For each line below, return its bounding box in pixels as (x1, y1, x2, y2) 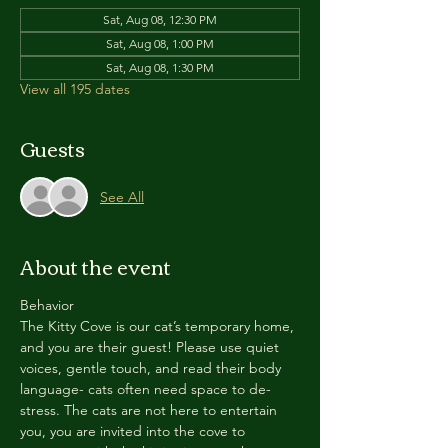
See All (100, 187, 144, 206)
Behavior (20, 296, 74, 314)
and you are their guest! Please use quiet (20, 338, 283, 356)
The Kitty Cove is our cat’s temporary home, (20, 317, 298, 335)
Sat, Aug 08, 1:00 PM (106, 36, 214, 51)
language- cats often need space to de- (20, 380, 271, 398)
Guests (20, 129, 85, 166)
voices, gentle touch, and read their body (20, 359, 285, 377)
